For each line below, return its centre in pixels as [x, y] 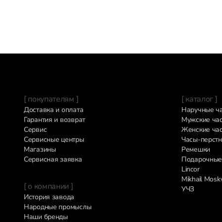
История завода [49, 197]
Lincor [191, 169]
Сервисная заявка [53, 159]
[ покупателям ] [51, 99]
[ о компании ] [49, 186]
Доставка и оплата [54, 110]
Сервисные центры [54, 139]
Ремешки [196, 149]
